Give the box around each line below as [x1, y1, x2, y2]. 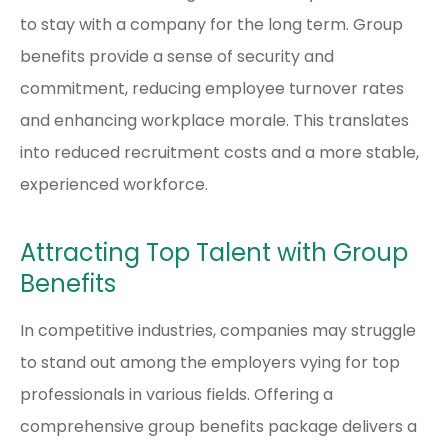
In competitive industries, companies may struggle [20, 318, 416, 342]
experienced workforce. [20, 172, 208, 196]
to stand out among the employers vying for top [20, 350, 400, 374]
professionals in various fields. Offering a [20, 382, 333, 406]
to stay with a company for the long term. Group [20, 12, 403, 36]
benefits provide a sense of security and [20, 44, 334, 68]
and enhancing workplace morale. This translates [20, 108, 409, 132]
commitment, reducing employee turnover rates [20, 76, 404, 100]
